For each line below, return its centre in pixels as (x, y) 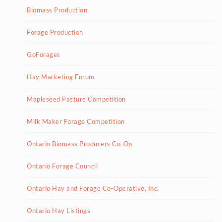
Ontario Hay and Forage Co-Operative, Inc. (93, 188)
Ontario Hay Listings (58, 211)
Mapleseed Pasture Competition (76, 99)
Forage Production (55, 32)
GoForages (44, 55)
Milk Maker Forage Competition (76, 121)
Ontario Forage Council (62, 166)
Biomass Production (57, 10)
